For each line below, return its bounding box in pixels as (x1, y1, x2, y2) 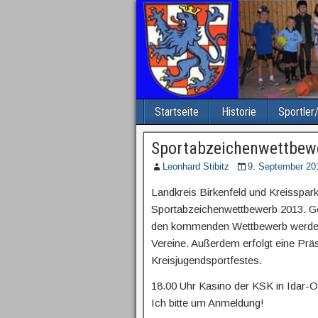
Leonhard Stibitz (163, 161, 229, 172)
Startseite (155, 105, 199, 119)
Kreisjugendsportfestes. (151, 254, 262, 266)
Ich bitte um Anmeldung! (151, 297, 264, 309)
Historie (221, 105, 256, 119)
